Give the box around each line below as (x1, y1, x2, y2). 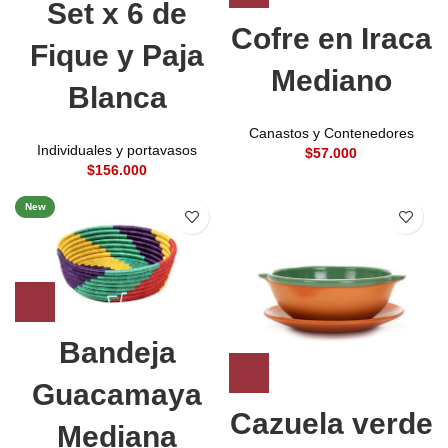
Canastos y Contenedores (248, 124, 414, 141)
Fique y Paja (30, 39, 204, 73)
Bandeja (58, 336, 176, 370)
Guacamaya (32, 378, 202, 412)
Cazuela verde (229, 407, 433, 441)
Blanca (67, 81, 167, 115)
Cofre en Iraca (230, 21, 432, 55)
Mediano (270, 63, 392, 97)
